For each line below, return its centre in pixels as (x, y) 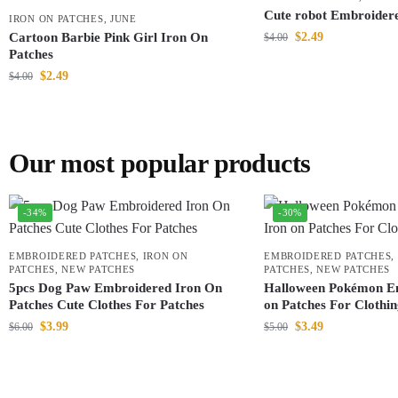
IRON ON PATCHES (56, 19)
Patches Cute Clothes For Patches (107, 305)
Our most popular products (160, 163)
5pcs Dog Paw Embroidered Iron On (115, 288)
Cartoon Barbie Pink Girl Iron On (108, 37)
